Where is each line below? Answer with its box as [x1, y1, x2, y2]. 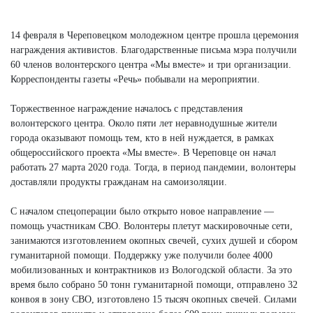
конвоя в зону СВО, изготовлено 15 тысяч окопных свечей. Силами [10, 293, 297, 305]
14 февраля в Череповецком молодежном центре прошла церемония [10, 29, 298, 41]
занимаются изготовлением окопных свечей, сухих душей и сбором [10, 235, 298, 246]
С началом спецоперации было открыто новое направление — [10, 205, 274, 217]
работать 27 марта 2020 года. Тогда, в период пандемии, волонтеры [10, 161, 296, 173]
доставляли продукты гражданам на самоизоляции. [10, 176, 227, 187]
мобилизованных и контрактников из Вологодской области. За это [10, 264, 292, 275]
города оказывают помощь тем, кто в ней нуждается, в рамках [10, 132, 274, 143]
